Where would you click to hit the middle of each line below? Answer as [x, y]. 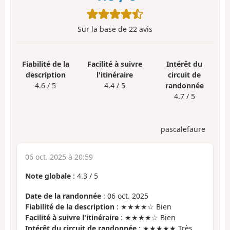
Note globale [48, 176]
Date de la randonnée [63, 196]
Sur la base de [103, 29]
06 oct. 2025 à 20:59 [59, 157]
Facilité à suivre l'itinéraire [72, 217]
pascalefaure [183, 129]
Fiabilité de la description [70, 206]
